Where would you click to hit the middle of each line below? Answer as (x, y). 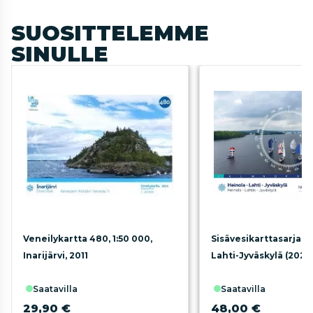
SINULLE (60, 54)
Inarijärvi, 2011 (56, 255)
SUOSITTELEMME (110, 33)
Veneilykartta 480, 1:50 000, (88, 239)
